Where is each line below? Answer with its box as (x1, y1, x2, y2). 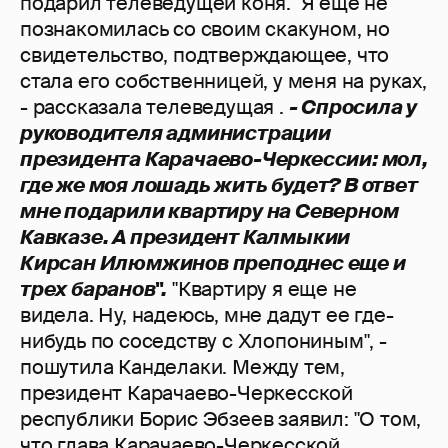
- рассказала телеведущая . (20, 94, 289, 121)
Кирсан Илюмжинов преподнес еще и (20, 250, 406, 277)
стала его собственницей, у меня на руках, (20, 68, 427, 95)
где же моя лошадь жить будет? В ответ (20, 172, 418, 199)
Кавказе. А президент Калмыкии (20, 224, 351, 251)
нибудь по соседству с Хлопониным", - (20, 328, 387, 355)
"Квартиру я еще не (167, 276, 357, 303)
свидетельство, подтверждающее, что (20, 42, 390, 69)
